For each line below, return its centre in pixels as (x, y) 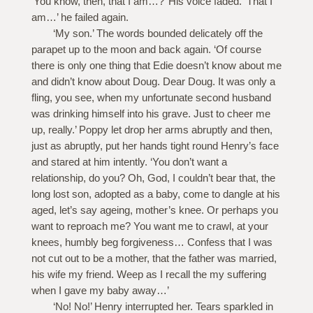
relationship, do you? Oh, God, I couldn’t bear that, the (153, 178)
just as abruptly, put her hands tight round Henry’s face (155, 146)
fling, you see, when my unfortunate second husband (151, 98)
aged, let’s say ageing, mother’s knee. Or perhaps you (154, 210)
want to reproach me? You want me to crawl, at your (150, 226)
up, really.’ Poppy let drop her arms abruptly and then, (152, 130)
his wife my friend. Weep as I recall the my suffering (148, 275)
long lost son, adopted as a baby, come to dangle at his (155, 194)
